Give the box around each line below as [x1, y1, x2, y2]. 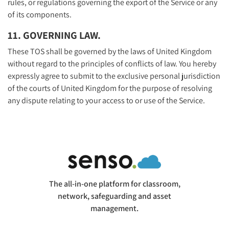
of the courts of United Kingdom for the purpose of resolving [8, 82, 212, 94]
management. [90, 202, 139, 214]
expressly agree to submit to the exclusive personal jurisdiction [8, 70, 220, 81]
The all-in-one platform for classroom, [49, 178, 180, 189]
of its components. [8, 9, 72, 20]
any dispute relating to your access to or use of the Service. [8, 95, 205, 106]
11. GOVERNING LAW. [8, 28, 101, 42]
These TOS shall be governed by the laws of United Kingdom [8, 45, 212, 57]
